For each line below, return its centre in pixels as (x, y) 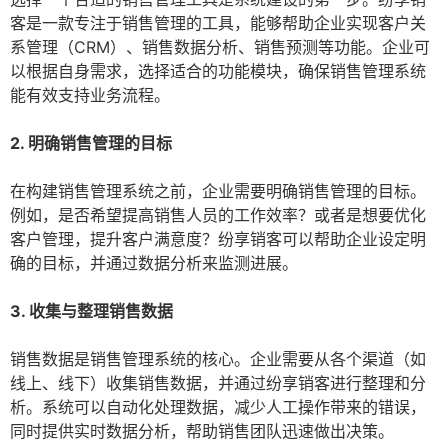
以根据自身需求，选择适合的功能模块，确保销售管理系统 (218, 71)
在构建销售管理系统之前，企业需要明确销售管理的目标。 (218, 191)
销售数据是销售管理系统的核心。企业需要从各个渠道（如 (218, 359)
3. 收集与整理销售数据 (91, 311)
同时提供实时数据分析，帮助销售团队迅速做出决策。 (202, 431)
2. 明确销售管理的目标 (91, 143)
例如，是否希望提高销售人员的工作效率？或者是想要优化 (218, 215)
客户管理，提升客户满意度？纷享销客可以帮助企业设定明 (218, 239)
